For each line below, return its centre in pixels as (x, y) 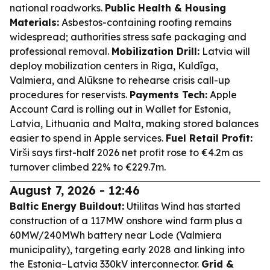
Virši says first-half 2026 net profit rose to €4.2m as (126, 152)
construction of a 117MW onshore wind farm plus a (126, 221)
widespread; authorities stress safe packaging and (128, 37)
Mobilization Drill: (155, 51)
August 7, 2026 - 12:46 (75, 190)
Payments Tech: (168, 95)
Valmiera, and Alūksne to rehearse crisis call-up (120, 80)
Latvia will (225, 51)
